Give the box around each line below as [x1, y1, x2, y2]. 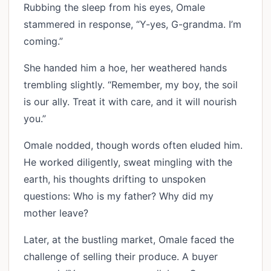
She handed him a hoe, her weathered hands [24, 62, 227, 74]
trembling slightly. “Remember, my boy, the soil [24, 79, 238, 91]
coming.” [24, 35, 69, 47]
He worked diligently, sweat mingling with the [24, 156, 232, 168]
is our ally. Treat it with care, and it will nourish [24, 96, 237, 108]
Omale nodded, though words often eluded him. [24, 139, 243, 151]
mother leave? [24, 207, 94, 219]
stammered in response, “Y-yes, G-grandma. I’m [24, 18, 241, 30]
